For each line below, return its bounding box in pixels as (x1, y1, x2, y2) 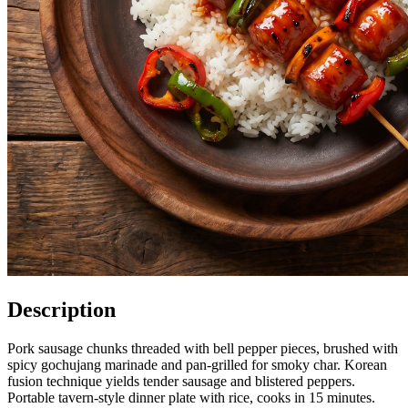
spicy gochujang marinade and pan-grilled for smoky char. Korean (7, 356, 387, 372)
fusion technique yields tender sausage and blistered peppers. (7, 372, 355, 389)
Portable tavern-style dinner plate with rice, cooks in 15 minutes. (7, 389, 375, 405)
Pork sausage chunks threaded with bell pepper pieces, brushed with (7, 340, 398, 356)
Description (7, 297, 116, 321)
